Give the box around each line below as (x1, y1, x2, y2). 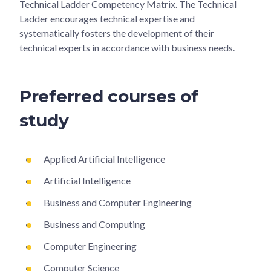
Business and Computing (44, 218, 145, 230)
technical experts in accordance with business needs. (19, 41, 235, 53)
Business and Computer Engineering (44, 196, 192, 208)
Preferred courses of (19, 85, 198, 106)
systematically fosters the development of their (19, 27, 214, 39)
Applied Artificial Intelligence (44, 152, 165, 165)
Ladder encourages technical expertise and (19, 12, 195, 24)
